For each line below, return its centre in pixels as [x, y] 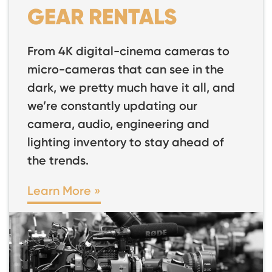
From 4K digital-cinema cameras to [128, 51]
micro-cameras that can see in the [126, 69]
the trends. [58, 160]
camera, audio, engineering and [118, 124]
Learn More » [64, 191]
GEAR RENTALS [102, 17]
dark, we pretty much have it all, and [131, 87]
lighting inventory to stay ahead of [126, 142]
